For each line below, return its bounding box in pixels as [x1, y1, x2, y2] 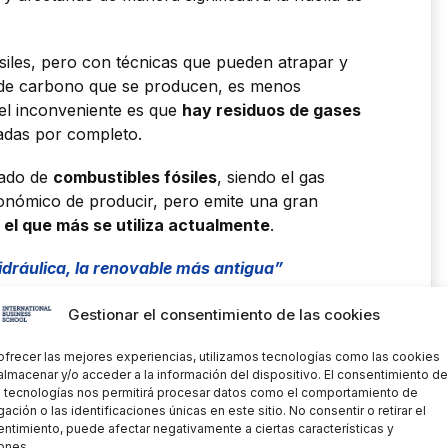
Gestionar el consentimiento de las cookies [68, 305, 380, 324]
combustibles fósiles [53, 167, 217, 188]
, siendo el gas [217, 167, 325, 188]
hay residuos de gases [182, 99, 361, 120]
